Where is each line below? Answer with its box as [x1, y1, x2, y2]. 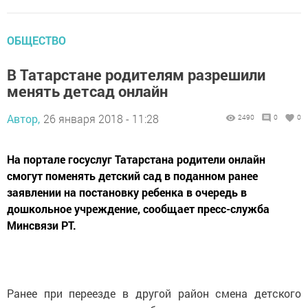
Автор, [7, 111, 40, 126]
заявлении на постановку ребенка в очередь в [7, 185, 247, 199]
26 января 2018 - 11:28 [43, 111, 159, 126]
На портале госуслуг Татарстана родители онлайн [7, 152, 265, 166]
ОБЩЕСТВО [7, 33, 66, 47]
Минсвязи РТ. [7, 218, 76, 232]
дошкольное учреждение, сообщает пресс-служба [7, 201, 269, 216]
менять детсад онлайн [7, 81, 168, 101]
